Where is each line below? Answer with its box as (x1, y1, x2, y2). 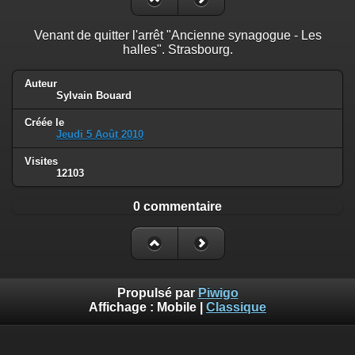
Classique (206, 300, 266, 315)
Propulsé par (116, 286, 198, 300)
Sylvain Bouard (56, 89, 132, 101)
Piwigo (197, 286, 239, 300)
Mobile (157, 300, 197, 315)
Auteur (25, 77, 57, 90)
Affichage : (89, 300, 157, 315)
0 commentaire (133, 199, 222, 213)
